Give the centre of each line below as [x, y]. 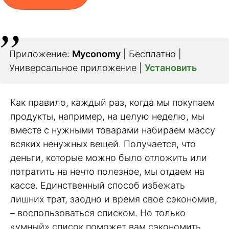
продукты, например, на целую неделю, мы [107, 117]
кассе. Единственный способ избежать [98, 186]
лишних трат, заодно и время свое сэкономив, [114, 199]
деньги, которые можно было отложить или [109, 158]
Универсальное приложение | [77, 68]
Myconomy [96, 54]
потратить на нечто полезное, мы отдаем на [107, 172]
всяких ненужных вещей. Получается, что [103, 144]
